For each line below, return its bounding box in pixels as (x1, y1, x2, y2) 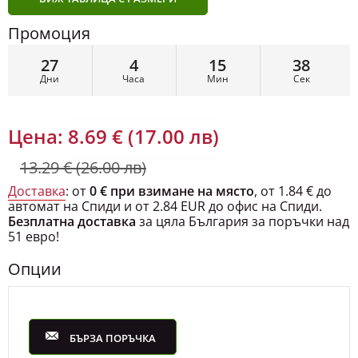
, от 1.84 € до (254, 170, 332, 188)
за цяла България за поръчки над (136, 201, 349, 218)
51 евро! (8, 216, 59, 233)
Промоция (8, 10, 90, 32)
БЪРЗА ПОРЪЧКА (70, 319, 156, 333)
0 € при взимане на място (89, 170, 254, 188)
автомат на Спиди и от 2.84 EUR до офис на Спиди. (8, 185, 322, 203)
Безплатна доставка (8, 201, 136, 218)
